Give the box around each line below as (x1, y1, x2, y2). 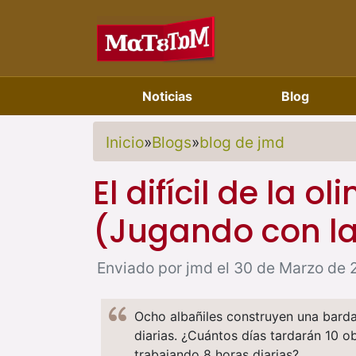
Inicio (106, 133, 144, 152)
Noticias (142, 88, 192, 104)
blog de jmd (199, 133, 284, 152)
